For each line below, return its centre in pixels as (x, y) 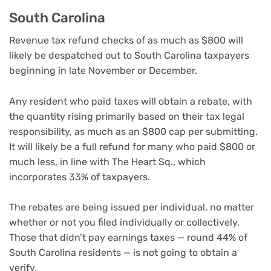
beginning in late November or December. (103, 70)
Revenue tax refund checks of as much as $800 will (126, 40)
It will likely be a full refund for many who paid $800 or (132, 146)
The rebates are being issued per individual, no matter (132, 207)
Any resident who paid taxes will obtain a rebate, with (131, 101)
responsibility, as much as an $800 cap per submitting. (133, 131)
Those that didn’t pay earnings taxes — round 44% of (128, 238)
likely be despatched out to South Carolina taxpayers (129, 55)
